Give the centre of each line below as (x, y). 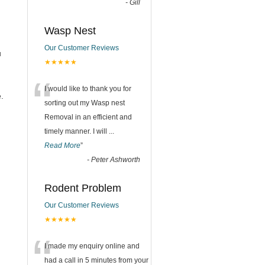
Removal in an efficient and (88, 117)
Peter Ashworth (116, 160)
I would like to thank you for (88, 89)
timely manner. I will (77, 131)
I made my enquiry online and (92, 246)
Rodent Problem (83, 188)
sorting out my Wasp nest (85, 103)
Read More (62, 146)
